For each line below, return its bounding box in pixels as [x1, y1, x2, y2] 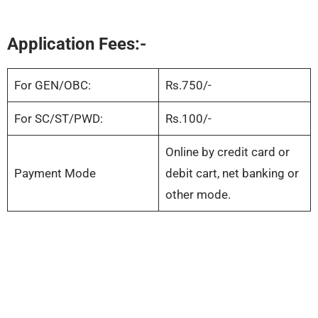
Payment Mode [13, 166, 96, 181]
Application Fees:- [7, 34, 146, 55]
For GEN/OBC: [13, 78, 91, 93]
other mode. [165, 187, 231, 202]
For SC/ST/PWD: [13, 111, 103, 126]
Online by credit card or [165, 145, 290, 160]
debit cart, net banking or [165, 166, 299, 181]
